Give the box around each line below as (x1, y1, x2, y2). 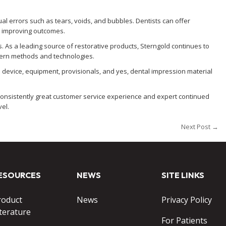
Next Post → (181, 122, 218, 131)
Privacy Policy (161, 194, 212, 205)
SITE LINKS (161, 170, 205, 180)
